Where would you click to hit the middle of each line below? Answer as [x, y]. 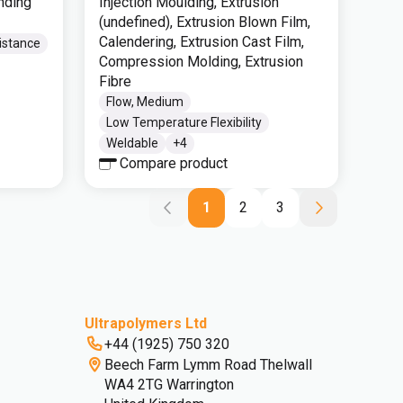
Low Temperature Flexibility [184, 122]
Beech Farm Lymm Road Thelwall [210, 365]
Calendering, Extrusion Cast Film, [201, 42]
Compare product [174, 163]
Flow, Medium [145, 102]
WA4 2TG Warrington [171, 385]
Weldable [132, 143]
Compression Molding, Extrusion [201, 62]
